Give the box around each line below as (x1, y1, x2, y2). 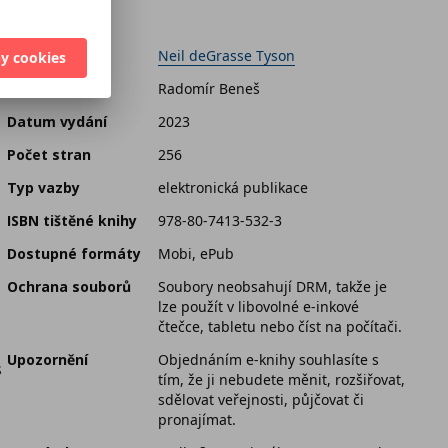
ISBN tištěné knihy (7, 211, 137, 231)
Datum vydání (7, 112, 107, 132)
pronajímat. (158, 410, 236, 430)
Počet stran (7, 145, 91, 165)
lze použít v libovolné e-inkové (158, 297, 359, 317)
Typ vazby (7, 178, 80, 198)
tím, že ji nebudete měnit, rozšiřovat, (158, 370, 405, 390)
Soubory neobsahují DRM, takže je (158, 277, 387, 297)
